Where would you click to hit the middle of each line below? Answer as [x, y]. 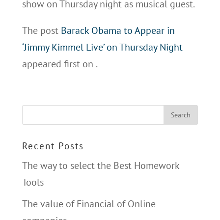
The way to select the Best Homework [100, 166]
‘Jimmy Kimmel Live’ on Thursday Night [102, 47]
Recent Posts [53, 146]
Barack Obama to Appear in [118, 31]
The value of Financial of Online [89, 204]
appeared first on [59, 64]
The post [41, 31]
